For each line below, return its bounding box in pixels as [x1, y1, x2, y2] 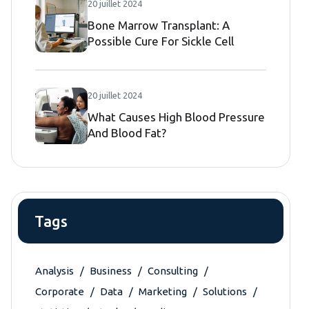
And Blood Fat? [88, 126, 166, 140]
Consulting [148, 264, 198, 277]
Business [90, 264, 132, 277]
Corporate [35, 285, 84, 297]
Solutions [203, 285, 247, 297]
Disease [88, 50, 130, 64]
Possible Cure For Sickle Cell [88, 34, 234, 48]
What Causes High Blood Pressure [88, 110, 265, 124]
